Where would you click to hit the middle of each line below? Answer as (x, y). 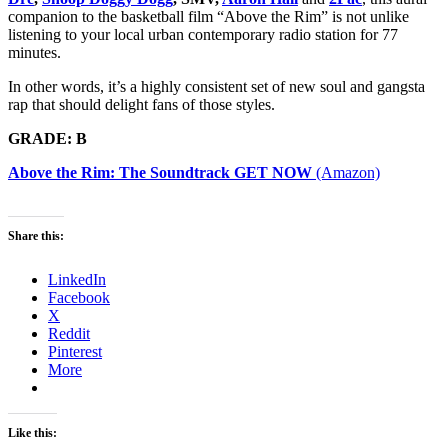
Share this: (36, 236)
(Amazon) (346, 173)
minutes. (34, 53)
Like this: (32, 433)
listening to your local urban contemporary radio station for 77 (203, 35)
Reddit (69, 334)
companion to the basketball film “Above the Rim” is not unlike (208, 17)
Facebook (79, 298)
